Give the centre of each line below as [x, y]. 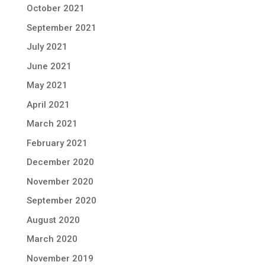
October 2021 [55, 8]
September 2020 [61, 201]
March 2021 [52, 124]
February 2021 [57, 143]
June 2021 [49, 66]
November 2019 [60, 258]
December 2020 [60, 162]
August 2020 [53, 220]
